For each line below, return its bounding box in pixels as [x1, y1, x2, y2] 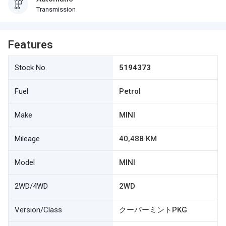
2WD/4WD [15, 182, 48, 191]
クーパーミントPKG [119, 205, 187, 214]
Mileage [15, 134, 40, 143]
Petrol [119, 87, 141, 96]
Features [8, 38, 53, 51]
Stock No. [15, 63, 47, 72]
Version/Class [15, 205, 62, 214]
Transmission [36, 6, 76, 13]
